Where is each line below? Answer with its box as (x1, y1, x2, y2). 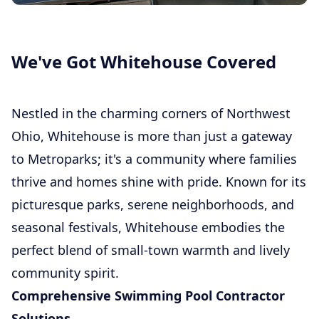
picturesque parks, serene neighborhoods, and (11, 195, 294, 213)
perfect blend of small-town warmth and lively (11, 241, 290, 258)
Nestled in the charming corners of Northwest (11, 104, 291, 122)
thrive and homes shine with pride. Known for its (11, 172, 306, 190)
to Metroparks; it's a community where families (11, 150, 297, 167)
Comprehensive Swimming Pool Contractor (11, 286, 285, 304)
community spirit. (11, 263, 119, 281)
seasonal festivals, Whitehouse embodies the (11, 218, 285, 236)
